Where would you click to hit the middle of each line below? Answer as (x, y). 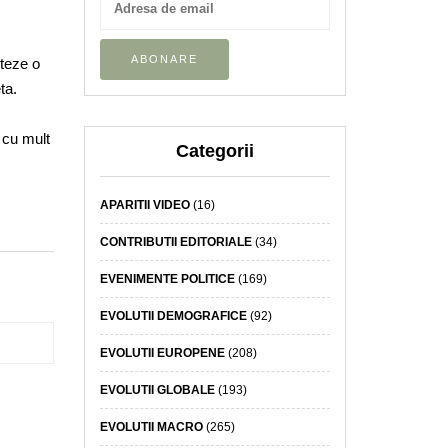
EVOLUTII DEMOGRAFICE (173, 315)
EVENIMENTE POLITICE (167, 278)
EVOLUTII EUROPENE (162, 352)
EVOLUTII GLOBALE (157, 389)
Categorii (214, 150)
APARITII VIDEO (144, 204)
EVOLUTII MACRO (151, 426)
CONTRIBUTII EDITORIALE (175, 241)
